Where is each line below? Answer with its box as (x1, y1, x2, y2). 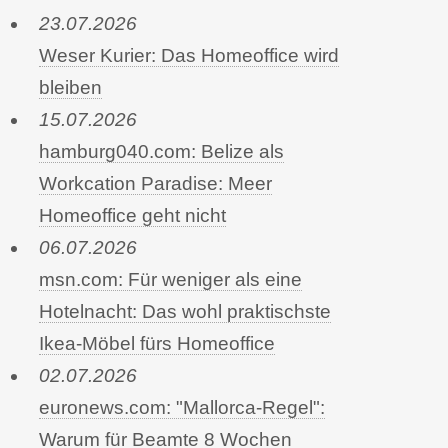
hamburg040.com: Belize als (38, 140, 284, 162)
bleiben (38, 76, 102, 98)
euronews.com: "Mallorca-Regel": (38, 396, 325, 418)
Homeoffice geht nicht (38, 204, 226, 226)
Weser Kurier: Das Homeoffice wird (38, 44, 339, 66)
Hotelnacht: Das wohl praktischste (38, 300, 331, 322)
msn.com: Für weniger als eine (38, 268, 302, 290)
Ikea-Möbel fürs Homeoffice (38, 332, 275, 354)
